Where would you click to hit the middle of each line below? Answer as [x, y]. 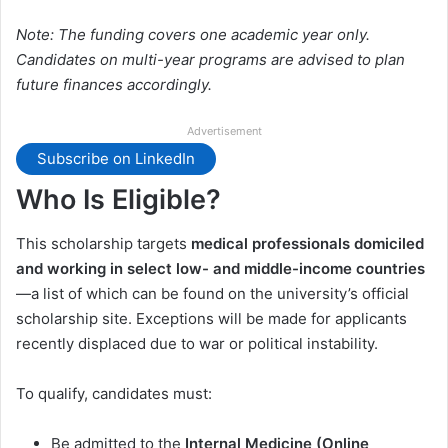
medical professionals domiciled [307, 244]
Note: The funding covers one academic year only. [193, 34]
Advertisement [224, 130]
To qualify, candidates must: [114, 394]
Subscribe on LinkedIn [116, 159]
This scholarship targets [103, 244]
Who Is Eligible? [118, 199]
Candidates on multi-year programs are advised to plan [210, 59]
